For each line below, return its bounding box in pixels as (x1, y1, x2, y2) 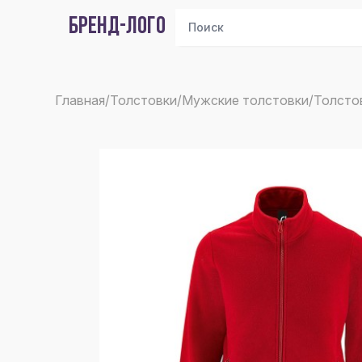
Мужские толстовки (182, 92, 309, 108)
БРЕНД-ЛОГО (68, 15, 166, 40)
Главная (55, 92, 105, 108)
